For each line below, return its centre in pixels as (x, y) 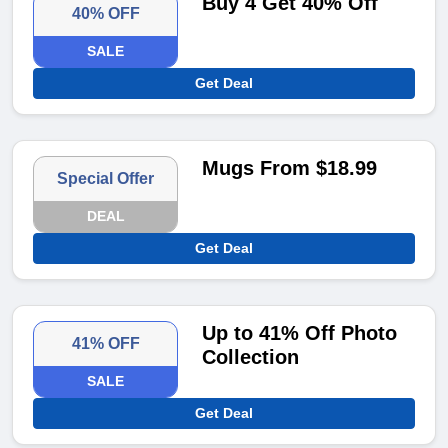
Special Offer (106, 179)
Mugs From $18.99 (290, 168)
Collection (251, 357)
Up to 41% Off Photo (300, 333)
